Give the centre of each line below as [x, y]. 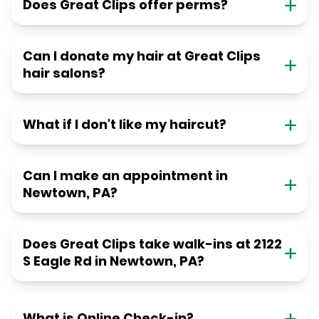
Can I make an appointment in [125, 176]
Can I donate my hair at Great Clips [142, 56]
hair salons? [64, 73]
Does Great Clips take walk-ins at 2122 [152, 244]
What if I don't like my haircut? [125, 125]
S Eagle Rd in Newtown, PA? [114, 261]
